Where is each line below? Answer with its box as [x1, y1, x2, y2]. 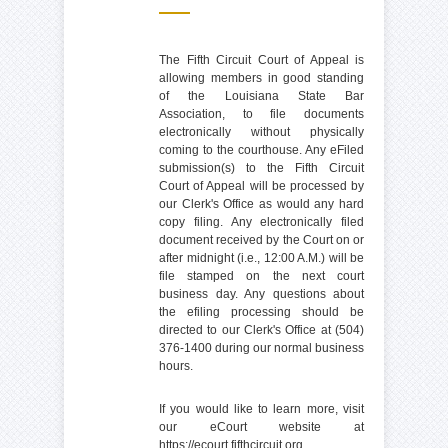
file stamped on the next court [159, 268, 364, 283]
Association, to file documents [159, 106, 364, 121]
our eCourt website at [159, 419, 364, 434]
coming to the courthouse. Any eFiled [159, 142, 364, 157]
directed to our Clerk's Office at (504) [159, 322, 364, 337]
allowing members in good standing [159, 70, 364, 85]
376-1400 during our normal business [159, 340, 364, 355]
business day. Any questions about [159, 286, 364, 301]
